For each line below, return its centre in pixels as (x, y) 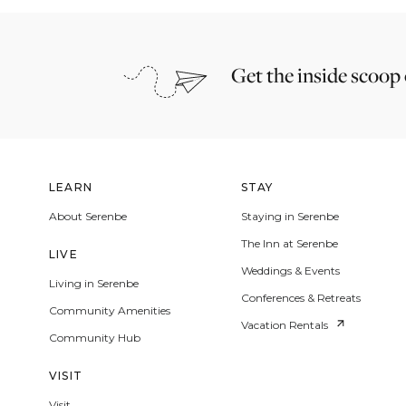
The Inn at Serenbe (289, 243)
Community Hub (95, 338)
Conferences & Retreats (300, 298)
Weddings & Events (290, 271)
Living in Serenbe (94, 283)
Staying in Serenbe (290, 216)
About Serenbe (88, 216)
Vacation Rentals (284, 325)
